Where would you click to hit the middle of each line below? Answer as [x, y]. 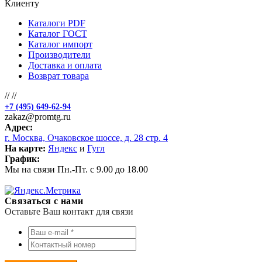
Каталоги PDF [57, 23]
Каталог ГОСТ [58, 33]
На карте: [25, 148]
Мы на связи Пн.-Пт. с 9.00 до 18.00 [76, 169]
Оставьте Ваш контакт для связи [69, 211]
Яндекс [63, 148]
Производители [59, 54]
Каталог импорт [60, 44]
